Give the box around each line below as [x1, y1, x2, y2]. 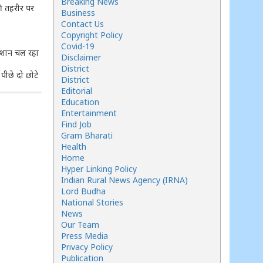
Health [61, 141, 86, 152]
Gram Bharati [61, 130, 113, 141]
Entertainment [61, 107, 117, 119]
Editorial [61, 85, 92, 96]
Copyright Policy [61, 29, 123, 41]
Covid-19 [61, 41, 95, 52]
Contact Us [61, 18, 104, 29]
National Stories [61, 197, 123, 208]
